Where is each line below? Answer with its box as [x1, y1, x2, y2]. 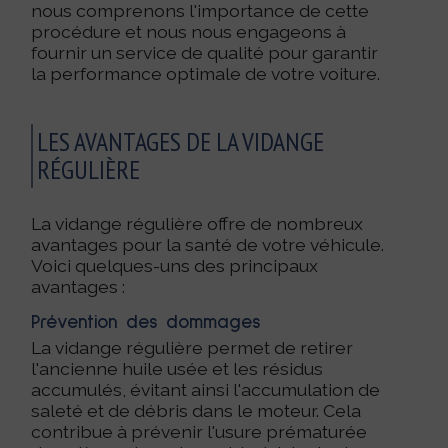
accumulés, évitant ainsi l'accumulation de [31, 378, 381, 400]
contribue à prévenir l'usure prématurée [31, 420, 368, 442]
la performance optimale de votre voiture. [31, 62, 381, 84]
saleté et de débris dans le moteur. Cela [31, 399, 362, 421]
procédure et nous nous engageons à [31, 20, 347, 42]
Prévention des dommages [31, 312, 261, 332]
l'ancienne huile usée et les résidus [31, 357, 324, 379]
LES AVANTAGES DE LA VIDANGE [37, 124, 325, 158]
